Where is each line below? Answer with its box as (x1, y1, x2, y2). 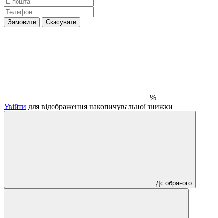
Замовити (8, 18, 36, 26)
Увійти (4, 102, 26, 110)
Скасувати (46, 18, 76, 26)
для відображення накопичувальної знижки (26, 102, 173, 110)
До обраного (156, 179, 192, 187)
